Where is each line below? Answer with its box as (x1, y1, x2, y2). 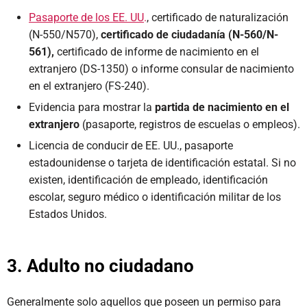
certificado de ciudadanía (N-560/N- (101, 28, 278, 41)
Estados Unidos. (29, 208, 107, 221)
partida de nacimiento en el (155, 101, 289, 114)
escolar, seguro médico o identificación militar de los (29, 191, 281, 204)
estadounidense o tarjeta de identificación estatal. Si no (29, 156, 296, 169)
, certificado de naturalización (147, 11, 288, 24)
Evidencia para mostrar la (29, 101, 155, 114)
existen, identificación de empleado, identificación (29, 173, 268, 186)
